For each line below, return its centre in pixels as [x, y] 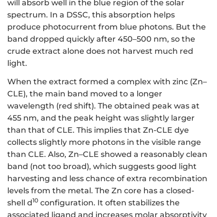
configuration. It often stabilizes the [109, 203]
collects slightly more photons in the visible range [104, 142]
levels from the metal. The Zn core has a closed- [101, 191]
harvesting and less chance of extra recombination [107, 179]
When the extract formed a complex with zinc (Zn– [107, 82]
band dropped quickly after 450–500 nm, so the [101, 39]
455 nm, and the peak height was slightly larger [101, 118]
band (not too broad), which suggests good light [102, 167]
